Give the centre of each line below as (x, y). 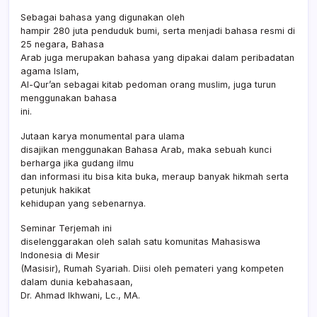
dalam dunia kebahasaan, (77, 282)
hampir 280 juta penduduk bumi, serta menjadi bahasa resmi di (158, 30)
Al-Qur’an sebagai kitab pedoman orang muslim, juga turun (148, 84)
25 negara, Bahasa (62, 44)
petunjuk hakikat (56, 190)
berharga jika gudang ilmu (77, 163)
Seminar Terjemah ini (66, 228)
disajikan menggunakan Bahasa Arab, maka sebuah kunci (146, 149)
